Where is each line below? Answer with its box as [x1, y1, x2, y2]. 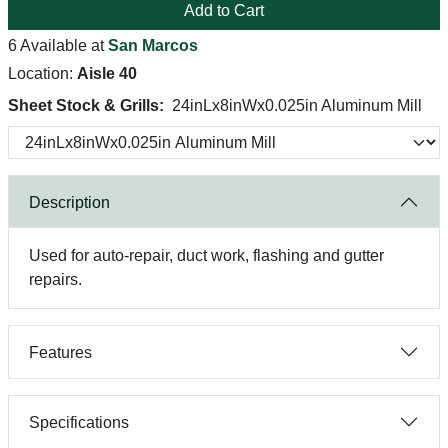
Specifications [29, 413, 129, 431]
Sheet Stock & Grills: [8, 97, 164, 114]
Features [29, 343, 92, 361]
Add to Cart [184, 2, 264, 19]
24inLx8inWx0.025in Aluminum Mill [172, 97, 422, 114]
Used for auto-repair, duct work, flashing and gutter [29, 247, 384, 264]
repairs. [29, 271, 82, 288]
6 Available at [8, 37, 108, 54]
